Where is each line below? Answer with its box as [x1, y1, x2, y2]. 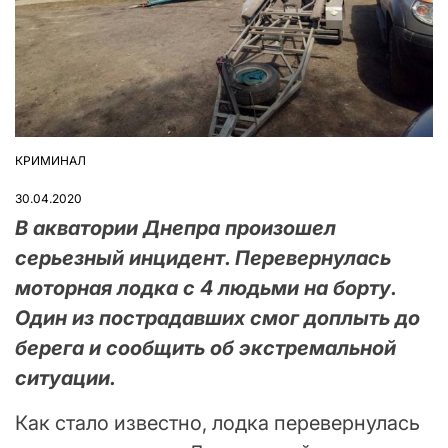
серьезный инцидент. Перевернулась [15, 246, 391, 271]
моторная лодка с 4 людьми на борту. [15, 276, 396, 301]
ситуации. [15, 366, 121, 391]
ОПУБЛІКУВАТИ [14, 160, 108, 176]
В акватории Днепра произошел [15, 216, 336, 241]
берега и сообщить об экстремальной [15, 336, 396, 361]
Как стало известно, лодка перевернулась [15, 411, 420, 436]
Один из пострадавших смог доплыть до [15, 306, 420, 331]
